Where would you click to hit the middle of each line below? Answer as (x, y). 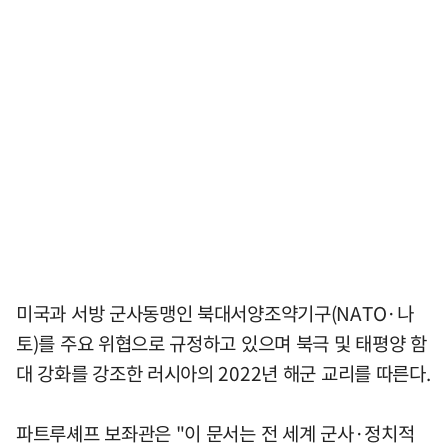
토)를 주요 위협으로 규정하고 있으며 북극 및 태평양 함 (221, 342)
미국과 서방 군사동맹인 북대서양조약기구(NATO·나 (215, 312)
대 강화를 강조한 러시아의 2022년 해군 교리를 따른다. (223, 372)
